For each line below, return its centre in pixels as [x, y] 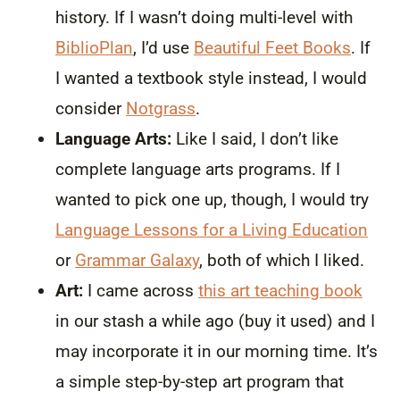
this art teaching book [280, 290]
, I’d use [163, 47]
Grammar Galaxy [137, 260]
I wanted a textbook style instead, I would [211, 78]
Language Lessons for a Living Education [212, 229]
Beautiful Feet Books [272, 47]
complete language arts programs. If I [198, 169]
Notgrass [161, 108]
